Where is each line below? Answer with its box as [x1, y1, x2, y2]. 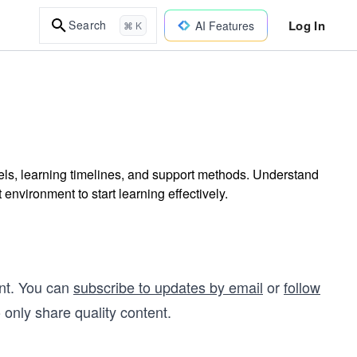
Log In [288, 16, 325, 34]
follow [284, 277, 320, 297]
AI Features [194, 17, 254, 33]
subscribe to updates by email [73, 277, 263, 297]
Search [69, 17, 107, 33]
